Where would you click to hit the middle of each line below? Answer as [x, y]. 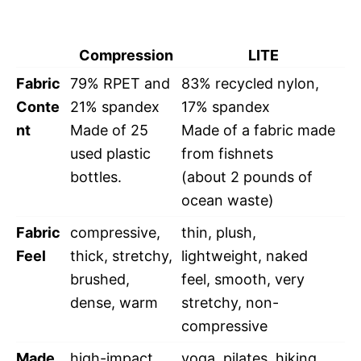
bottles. [96, 176]
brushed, [100, 279]
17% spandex [226, 106]
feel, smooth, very [243, 279]
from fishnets [227, 153]
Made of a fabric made [258, 130]
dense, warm [114, 302]
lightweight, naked [245, 255]
